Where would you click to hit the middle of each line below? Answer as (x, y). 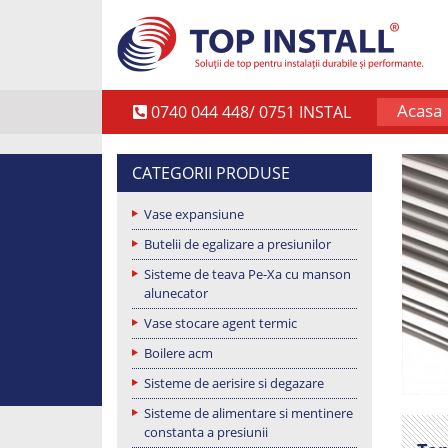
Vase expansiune (194, 213)
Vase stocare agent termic (220, 322)
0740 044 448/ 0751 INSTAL (249, 111)
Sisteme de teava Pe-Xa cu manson (247, 273)
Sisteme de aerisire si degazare (234, 382)
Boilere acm (178, 352)
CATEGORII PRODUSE (211, 172)
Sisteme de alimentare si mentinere (248, 412)
